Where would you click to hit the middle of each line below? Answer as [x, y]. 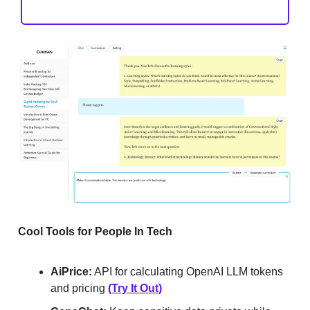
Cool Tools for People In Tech [95, 232]
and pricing [79, 289]
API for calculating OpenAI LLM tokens [188, 272]
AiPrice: [71, 272]
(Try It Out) [135, 289]
